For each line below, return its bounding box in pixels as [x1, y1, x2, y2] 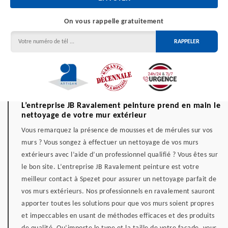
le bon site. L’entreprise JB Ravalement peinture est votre [21, 163, 199, 171]
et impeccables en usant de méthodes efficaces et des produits [21, 212, 215, 220]
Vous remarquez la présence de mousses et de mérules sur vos [21, 127, 213, 134]
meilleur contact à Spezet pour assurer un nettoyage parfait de [21, 176, 216, 183]
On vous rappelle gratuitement [64, 18, 164, 25]
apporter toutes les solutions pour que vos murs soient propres [21, 200, 214, 208]
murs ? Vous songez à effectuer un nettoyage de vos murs [21, 139, 198, 147]
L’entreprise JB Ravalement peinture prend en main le [21, 102, 220, 110]
